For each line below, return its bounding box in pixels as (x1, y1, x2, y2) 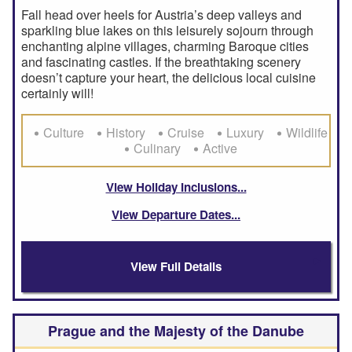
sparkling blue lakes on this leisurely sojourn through (21, 20, 313, 39)
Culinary (134, 138, 181, 157)
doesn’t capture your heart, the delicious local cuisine (21, 68, 316, 86)
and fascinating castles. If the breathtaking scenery (21, 52, 301, 71)
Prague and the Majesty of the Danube (48, 320, 304, 341)
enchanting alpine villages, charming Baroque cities (21, 36, 309, 55)
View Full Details (130, 257, 222, 275)
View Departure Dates (112, 205, 231, 223)
